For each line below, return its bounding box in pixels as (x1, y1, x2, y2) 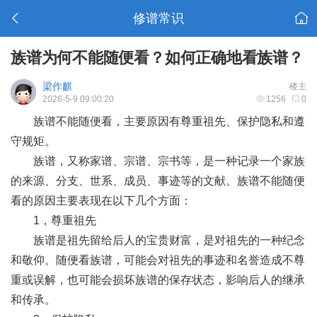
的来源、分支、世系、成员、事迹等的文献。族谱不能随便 (11, 175, 305, 187)
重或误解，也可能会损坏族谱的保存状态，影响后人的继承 (11, 274, 305, 286)
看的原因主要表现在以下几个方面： (11, 195, 192, 207)
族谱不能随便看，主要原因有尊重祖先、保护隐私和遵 (11, 115, 305, 127)
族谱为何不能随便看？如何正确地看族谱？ (11, 49, 304, 67)
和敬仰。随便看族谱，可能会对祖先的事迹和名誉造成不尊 (11, 254, 305, 266)
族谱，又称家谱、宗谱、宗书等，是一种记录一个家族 (11, 155, 305, 167)
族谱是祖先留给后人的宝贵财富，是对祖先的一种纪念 (11, 234, 305, 246)
